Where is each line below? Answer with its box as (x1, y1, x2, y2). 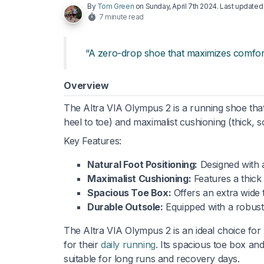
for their (64, 238, 101, 250)
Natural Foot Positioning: (87, 158, 197, 170)
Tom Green (97, 1, 134, 11)
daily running (101, 238, 156, 250)
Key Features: (64, 134, 121, 147)
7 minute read (99, 12, 144, 21)
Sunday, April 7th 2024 (145, 1, 217, 11)
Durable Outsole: (87, 200, 163, 213)
